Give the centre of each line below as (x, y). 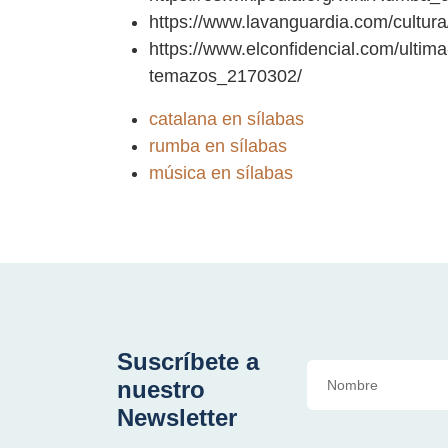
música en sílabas (221, 173)
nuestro (161, 390)
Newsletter (177, 418)
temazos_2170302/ (225, 76)
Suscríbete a (188, 362)
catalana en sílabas (226, 119)
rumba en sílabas (218, 146)
